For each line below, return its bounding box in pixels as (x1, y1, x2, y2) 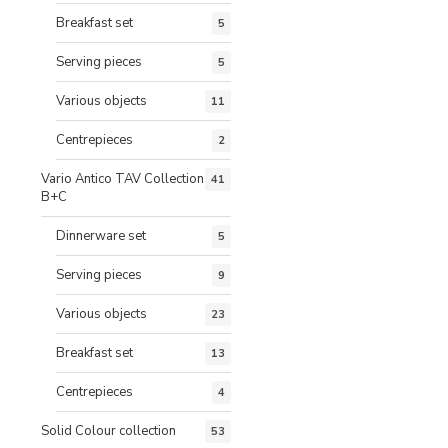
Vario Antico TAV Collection (41, 169, 204, 188)
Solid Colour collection (41, 421, 176, 440)
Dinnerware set (56, 226, 146, 245)
